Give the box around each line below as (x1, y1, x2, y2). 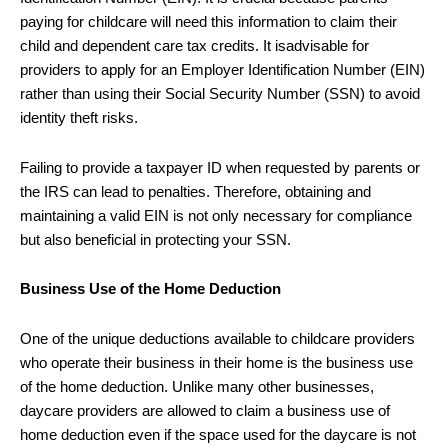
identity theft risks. (20, 110, 138, 127)
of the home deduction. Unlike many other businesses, (20, 378, 374, 395)
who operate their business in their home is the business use (20, 354, 413, 371)
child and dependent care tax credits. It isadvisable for (20, 38, 369, 55)
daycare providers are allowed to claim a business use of (20, 402, 390, 419)
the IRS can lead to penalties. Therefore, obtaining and (20, 183, 371, 200)
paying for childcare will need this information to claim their (20, 14, 397, 31)
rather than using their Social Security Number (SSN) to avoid (20, 86, 420, 103)
